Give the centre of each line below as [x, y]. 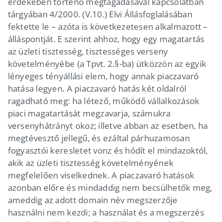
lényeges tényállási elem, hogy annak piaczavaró [103, 76]
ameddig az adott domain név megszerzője [93, 200]
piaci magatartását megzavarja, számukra [89, 113]
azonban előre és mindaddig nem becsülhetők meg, [110, 187]
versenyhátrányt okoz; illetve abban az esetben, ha [108, 125]
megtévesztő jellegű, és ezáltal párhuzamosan [99, 138]
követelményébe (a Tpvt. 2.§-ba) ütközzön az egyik [107, 63]
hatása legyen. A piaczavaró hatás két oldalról [97, 88]
